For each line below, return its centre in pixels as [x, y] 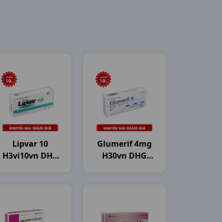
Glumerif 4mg [124, 144]
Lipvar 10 [30, 144]
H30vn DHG [124, 156]
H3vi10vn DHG [30, 156]
